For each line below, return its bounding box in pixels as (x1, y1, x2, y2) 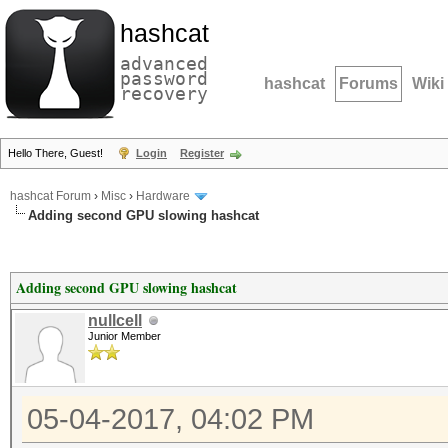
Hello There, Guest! (8, 147, 106, 159)
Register (180, 147, 224, 159)
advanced (120, 53, 208, 74)
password (120, 68, 208, 89)
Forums (339, 75, 398, 92)
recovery (120, 83, 208, 104)
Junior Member (88, 330, 161, 342)
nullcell (88, 312, 142, 329)
